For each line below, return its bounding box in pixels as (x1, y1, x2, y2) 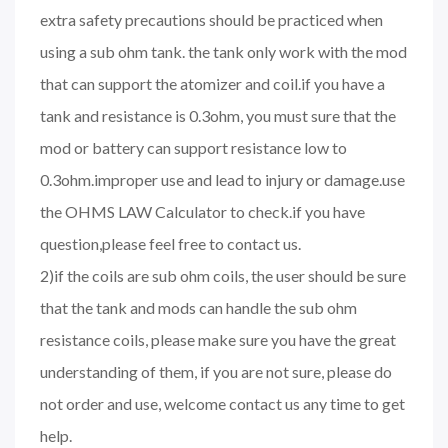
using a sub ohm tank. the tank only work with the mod (40, 41, 407, 61)
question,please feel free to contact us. (40, 233, 301, 253)
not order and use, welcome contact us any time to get (40, 393, 405, 413)
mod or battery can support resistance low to (40, 137, 347, 157)
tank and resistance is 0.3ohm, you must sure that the (40, 105, 396, 125)
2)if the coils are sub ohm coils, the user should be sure (40, 265, 406, 285)
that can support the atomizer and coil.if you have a (40, 73, 385, 93)
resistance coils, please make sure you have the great (40, 329, 396, 349)
